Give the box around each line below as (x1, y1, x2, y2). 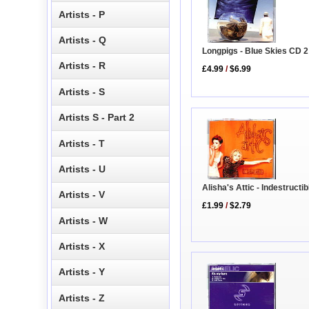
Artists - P (59, 8, 106, 20)
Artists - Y (59, 266, 106, 278)
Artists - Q (59, 34, 107, 46)
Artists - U (59, 163, 106, 175)
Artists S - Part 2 (59, 112, 135, 123)
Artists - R (59, 60, 106, 72)
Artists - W (59, 215, 108, 226)
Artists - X (59, 241, 106, 252)
